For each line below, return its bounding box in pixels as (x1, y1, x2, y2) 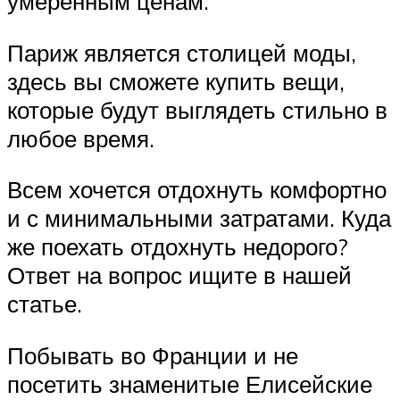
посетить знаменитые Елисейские (7, 369, 372, 398)
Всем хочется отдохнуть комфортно (7, 175, 387, 204)
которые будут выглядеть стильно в (7, 95, 387, 124)
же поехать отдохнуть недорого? (7, 232, 348, 262)
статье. (7, 289, 82, 319)
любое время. (7, 123, 154, 153)
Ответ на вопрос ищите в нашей (7, 261, 352, 290)
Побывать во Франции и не (7, 340, 298, 370)
